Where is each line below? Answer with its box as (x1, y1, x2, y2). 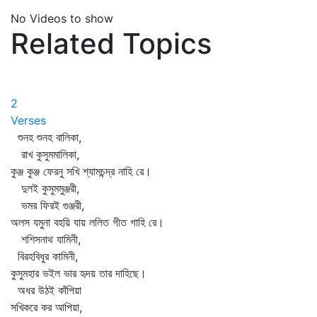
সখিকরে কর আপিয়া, (11, 300, 82, 314)
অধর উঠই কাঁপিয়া (11, 283, 81, 297)
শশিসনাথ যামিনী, (11, 232, 81, 246)
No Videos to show (11, 11, 113, 25)
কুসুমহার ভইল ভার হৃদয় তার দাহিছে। (11, 266, 146, 280)
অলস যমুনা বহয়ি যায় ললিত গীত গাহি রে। (11, 215, 164, 229)
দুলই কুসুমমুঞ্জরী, (11, 181, 79, 195)
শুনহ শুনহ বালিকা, (11, 130, 81, 144)
